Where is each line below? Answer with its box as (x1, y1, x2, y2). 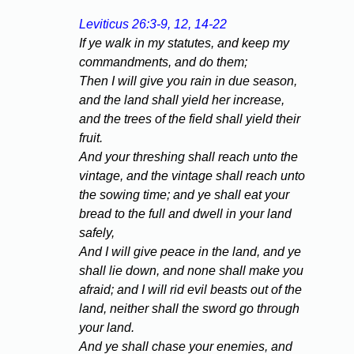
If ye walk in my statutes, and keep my (79, 36, 289, 51)
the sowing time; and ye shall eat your (79, 188, 289, 202)
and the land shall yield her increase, (79, 93, 284, 107)
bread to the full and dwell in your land (79, 207, 292, 221)
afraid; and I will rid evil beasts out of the (79, 283, 302, 297)
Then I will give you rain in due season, (79, 74, 297, 88)
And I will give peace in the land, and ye (79, 245, 301, 259)
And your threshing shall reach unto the (79, 150, 298, 164)
